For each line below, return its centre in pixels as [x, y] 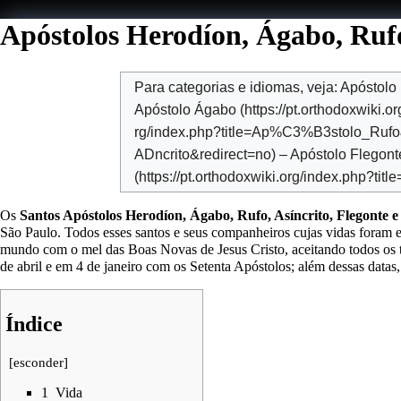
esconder [38, 362]
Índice [34, 324]
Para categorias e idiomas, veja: [237, 87]
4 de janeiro [109, 266]
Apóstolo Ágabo [185, 109]
